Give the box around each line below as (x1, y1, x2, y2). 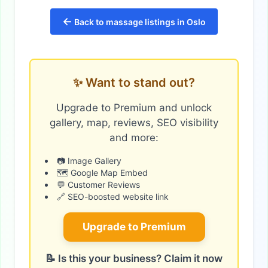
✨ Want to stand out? (73, 75, 195, 90)
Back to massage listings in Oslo (72, 16, 206, 27)
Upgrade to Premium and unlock (56, 101, 212, 114)
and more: (109, 131, 159, 144)
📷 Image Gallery (57, 155, 121, 166)
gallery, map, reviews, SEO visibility (50, 116, 218, 129)
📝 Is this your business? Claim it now (45, 252, 223, 264)
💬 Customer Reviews (57, 179, 140, 190)
